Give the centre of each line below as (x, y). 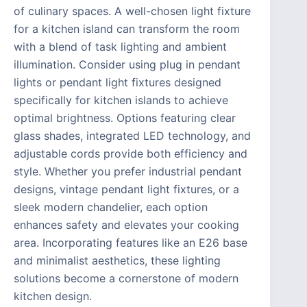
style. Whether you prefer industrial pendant (128, 172)
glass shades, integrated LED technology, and (132, 136)
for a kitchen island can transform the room (127, 29)
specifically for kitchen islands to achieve (121, 100)
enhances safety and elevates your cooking (126, 225)
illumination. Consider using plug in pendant (127, 65)
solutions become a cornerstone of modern (126, 279)
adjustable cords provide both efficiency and (131, 154)
